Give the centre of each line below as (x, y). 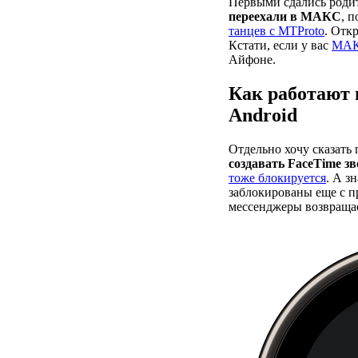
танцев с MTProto (276, 30)
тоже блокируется (277, 177)
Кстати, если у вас (280, 45)
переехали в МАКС (285, 16)
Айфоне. (252, 59)
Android (263, 115)
